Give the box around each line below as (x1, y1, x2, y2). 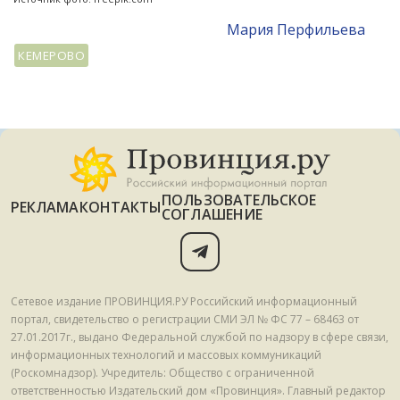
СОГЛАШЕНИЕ (162, 204, 263, 224)
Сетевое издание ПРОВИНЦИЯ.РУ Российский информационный (11, 293, 357, 309)
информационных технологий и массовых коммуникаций (11, 346, 321, 362)
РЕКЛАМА (11, 196, 79, 217)
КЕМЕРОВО (18, 46, 86, 63)
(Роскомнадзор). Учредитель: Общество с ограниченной (11, 364, 314, 380)
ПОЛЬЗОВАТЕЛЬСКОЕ (162, 189, 317, 210)
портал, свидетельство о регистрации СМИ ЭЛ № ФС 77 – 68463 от (11, 311, 359, 327)
